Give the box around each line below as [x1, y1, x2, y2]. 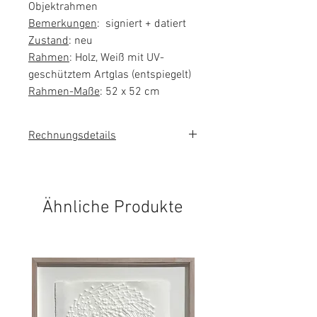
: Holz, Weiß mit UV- [69, 51, 164, 66]
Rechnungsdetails [28, 129, 116, 144]
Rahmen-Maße [28, 85, 100, 100]
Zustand [28, 34, 69, 49]
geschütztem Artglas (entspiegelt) [28, 68, 191, 83]
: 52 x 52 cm [100, 85, 160, 100]
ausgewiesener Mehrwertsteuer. [28, 172, 178, 185]
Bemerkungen [28, 17, 97, 32]
